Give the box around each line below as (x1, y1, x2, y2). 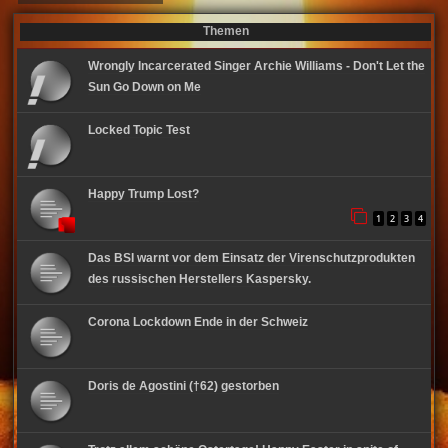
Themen (202, 24, 249, 38)
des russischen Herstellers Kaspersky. (87, 272, 311, 286)
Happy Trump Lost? (87, 187, 199, 201)
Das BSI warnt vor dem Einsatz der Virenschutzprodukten (87, 251, 415, 265)
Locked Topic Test (87, 123, 190, 137)
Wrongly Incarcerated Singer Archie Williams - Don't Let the (87, 59, 425, 73)
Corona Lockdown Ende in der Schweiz (87, 315, 308, 329)
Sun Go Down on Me (87, 80, 201, 94)
